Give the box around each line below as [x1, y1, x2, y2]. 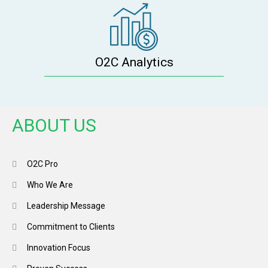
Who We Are [27, 180, 73, 190]
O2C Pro [27, 159, 58, 169]
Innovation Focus [27, 243, 90, 253]
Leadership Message [27, 201, 105, 211]
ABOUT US [12, 115, 96, 136]
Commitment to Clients [27, 222, 115, 232]
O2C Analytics [95, 55, 173, 70]
